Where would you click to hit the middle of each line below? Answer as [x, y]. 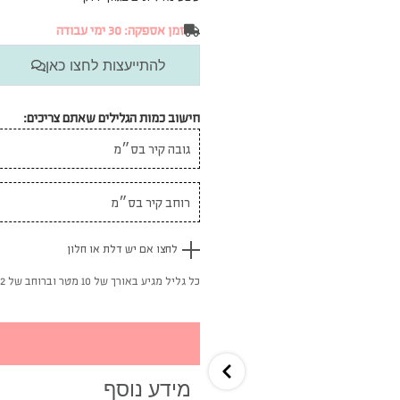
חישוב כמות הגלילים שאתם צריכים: [112, 114]
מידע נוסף [147, 385]
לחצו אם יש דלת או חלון [122, 245]
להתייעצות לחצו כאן [106, 61]
